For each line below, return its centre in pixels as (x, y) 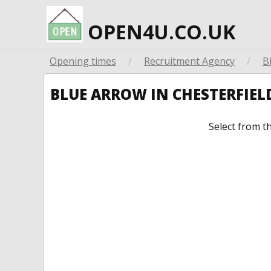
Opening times (83, 61)
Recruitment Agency (189, 61)
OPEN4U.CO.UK (159, 32)
